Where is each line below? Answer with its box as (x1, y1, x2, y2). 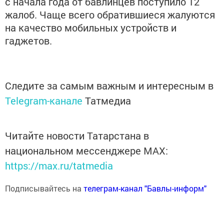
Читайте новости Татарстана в (5, 128, 149, 142)
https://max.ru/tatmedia (5, 158, 113, 172)
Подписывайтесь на (5, 182, 83, 193)
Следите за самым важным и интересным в (5, 78, 213, 92)
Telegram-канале (5, 93, 82, 107)
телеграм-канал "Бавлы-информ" (83, 182, 206, 193)
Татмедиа (85, 93, 131, 107)
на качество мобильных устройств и (5, 21, 176, 34)
